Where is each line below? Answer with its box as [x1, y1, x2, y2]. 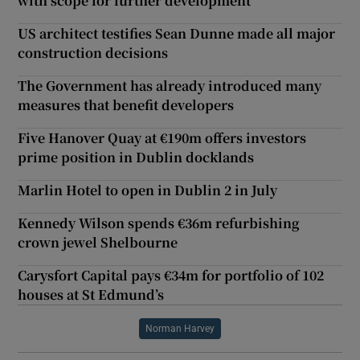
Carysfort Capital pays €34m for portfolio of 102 [18, 265, 325, 284]
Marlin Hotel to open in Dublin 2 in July [18, 180, 278, 199]
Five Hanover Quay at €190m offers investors [18, 128, 307, 147]
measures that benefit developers [18, 95, 235, 114]
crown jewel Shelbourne [18, 232, 178, 252]
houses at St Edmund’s [18, 284, 165, 304]
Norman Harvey [145, 323, 215, 333]
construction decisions [18, 43, 169, 62]
